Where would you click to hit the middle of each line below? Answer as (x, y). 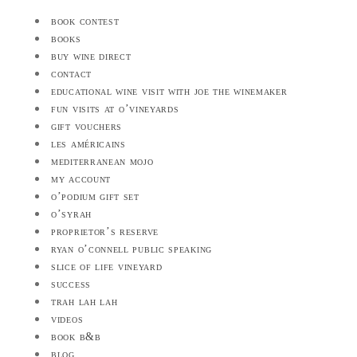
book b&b (76, 336)
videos (67, 319)
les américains (88, 143)
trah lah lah (84, 301)
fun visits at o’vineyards (115, 108)
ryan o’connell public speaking (131, 249)
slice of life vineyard (107, 266)
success (71, 284)
